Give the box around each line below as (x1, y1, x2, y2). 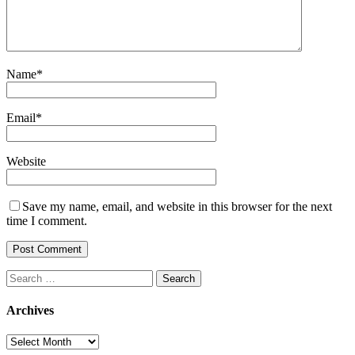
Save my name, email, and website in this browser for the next (22, 199, 332, 213)
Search (6, 269, 40, 283)
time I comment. (6, 213, 87, 227)
